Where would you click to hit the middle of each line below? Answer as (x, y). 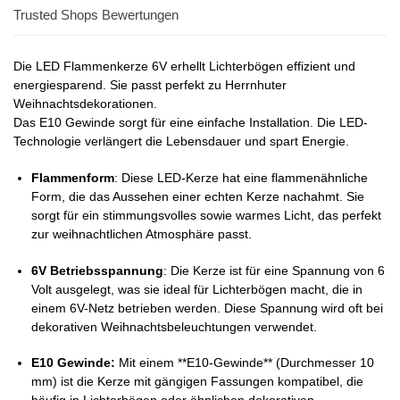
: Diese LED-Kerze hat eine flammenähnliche (241, 177)
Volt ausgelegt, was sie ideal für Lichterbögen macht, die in (197, 289)
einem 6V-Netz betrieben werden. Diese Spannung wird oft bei (207, 308)
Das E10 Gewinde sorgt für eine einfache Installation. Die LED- (191, 123)
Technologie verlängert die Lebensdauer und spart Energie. (181, 142)
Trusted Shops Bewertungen (96, 15)
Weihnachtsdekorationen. (85, 104)
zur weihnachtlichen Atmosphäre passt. (142, 233)
